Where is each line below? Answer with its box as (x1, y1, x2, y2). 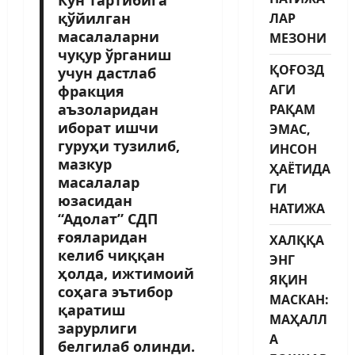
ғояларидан (57, 227, 147, 246)
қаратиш (57, 300, 125, 319)
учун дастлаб (57, 63, 156, 82)
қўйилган (57, 8, 131, 28)
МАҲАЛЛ (269, 310, 327, 328)
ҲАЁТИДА (269, 159, 330, 177)
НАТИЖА (269, 199, 325, 217)
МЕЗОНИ (269, 29, 326, 47)
